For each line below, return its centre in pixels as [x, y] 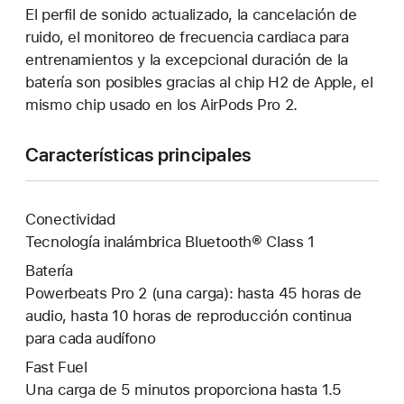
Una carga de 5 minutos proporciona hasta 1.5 [184, 390]
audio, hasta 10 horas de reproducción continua [188, 316]
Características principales [138, 155]
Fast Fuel [56, 367]
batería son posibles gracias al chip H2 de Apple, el [199, 83]
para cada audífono [91, 339]
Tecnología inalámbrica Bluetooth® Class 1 [170, 242]
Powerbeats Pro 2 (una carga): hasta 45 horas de [193, 294]
